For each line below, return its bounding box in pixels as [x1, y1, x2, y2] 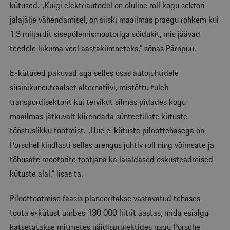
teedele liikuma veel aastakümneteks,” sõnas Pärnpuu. [10, 42, 198, 54]
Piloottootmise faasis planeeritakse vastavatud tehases [10, 191, 200, 204]
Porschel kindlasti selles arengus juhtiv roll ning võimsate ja [10, 138, 214, 151]
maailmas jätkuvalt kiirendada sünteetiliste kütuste [10, 109, 187, 122]
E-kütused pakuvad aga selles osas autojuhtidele [10, 66, 179, 79]
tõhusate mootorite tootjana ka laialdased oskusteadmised [10, 152, 213, 165]
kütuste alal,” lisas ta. [10, 167, 85, 180]
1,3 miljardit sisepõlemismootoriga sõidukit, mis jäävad [10, 27, 200, 40]
